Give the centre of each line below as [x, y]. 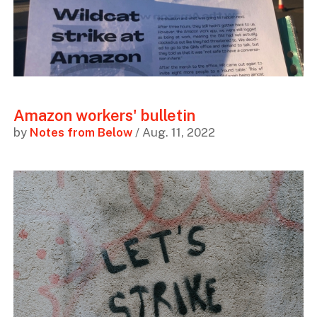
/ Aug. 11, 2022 [173, 132]
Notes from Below [81, 132]
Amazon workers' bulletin [104, 115]
